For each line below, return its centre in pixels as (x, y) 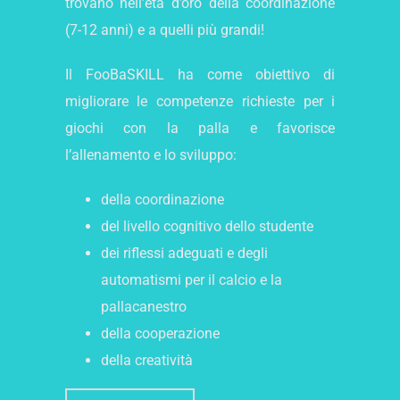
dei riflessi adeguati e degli (184, 254)
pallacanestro (143, 307)
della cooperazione (160, 334)
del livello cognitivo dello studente (207, 227)
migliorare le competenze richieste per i (200, 102)
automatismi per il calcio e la (191, 280)
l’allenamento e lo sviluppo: (150, 155)
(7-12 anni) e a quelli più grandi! (164, 30)
